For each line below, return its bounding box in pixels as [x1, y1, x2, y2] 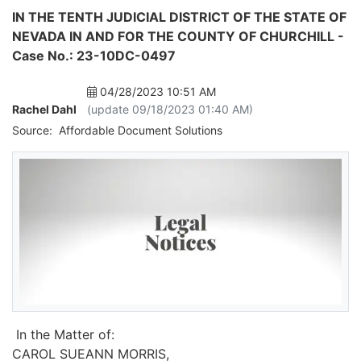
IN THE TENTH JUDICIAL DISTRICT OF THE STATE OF [12, 9, 346, 25]
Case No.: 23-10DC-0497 [12, 48, 176, 64]
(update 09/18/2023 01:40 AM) [87, 102, 253, 116]
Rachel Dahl [12, 102, 77, 116]
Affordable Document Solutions [56, 123, 222, 137]
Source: [12, 123, 52, 137]
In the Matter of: [12, 326, 118, 343]
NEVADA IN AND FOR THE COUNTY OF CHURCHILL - [12, 28, 344, 44]
